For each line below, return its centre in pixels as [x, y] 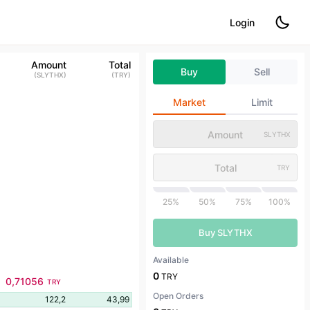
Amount [49, 65]
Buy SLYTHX [225, 232]
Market [190, 102]
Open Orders [179, 296]
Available [171, 260]
